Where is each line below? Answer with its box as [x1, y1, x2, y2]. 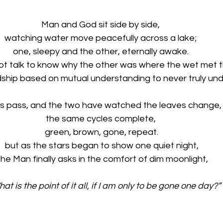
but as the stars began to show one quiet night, [4, 140, 199, 150]
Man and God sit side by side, [41, 19, 162, 29]
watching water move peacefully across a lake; [4, 33, 199, 43]
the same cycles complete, [45, 113, 158, 123]
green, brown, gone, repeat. [45, 127, 158, 137]
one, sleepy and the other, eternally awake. [12, 46, 191, 56]
